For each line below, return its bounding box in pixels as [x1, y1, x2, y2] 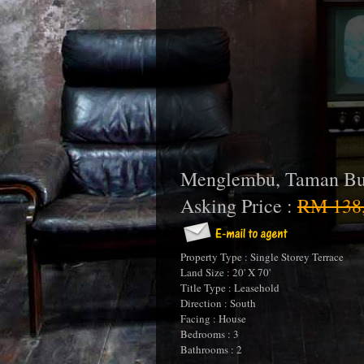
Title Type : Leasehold [180, 280, 279, 295]
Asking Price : [180, 193, 297, 219]
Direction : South [180, 296, 256, 310]
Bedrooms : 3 [180, 327, 239, 341]
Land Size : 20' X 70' [180, 265, 271, 279]
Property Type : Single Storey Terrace [180, 249, 344, 264]
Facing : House [180, 311, 246, 326]
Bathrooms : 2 [180, 342, 242, 357]
